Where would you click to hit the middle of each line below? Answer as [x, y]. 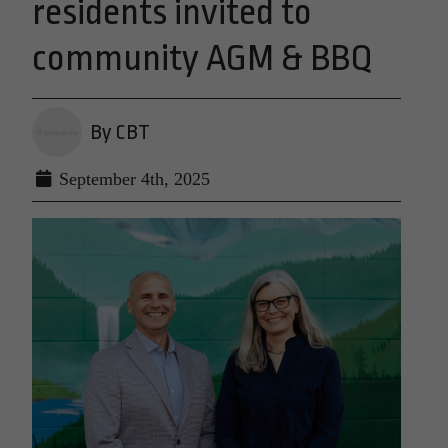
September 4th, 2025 [132, 179]
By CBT [120, 132]
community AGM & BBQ [202, 58]
